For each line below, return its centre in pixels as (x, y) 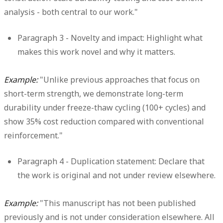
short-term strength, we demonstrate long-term (94, 93)
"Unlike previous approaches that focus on (119, 79)
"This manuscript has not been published (117, 203)
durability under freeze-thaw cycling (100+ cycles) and (105, 107)
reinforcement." (33, 135)
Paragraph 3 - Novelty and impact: (81, 38)
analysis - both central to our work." (71, 12)
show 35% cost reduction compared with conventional (104, 121)
